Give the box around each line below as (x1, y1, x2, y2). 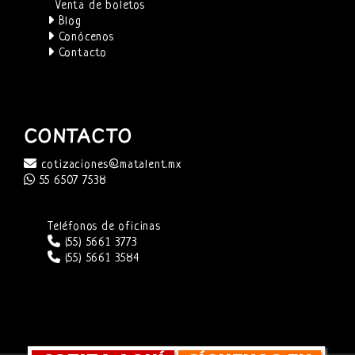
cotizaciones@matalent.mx (36, 158, 181, 172)
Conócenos (54, 30, 114, 44)
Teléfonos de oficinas (48, 220, 161, 235)
